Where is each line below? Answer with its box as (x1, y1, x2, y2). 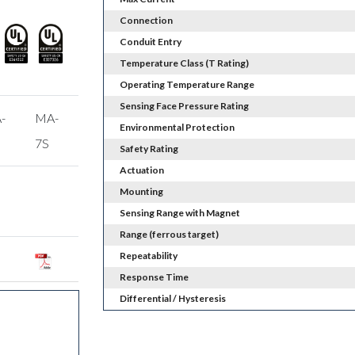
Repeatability (119, 250, 177, 262)
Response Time (119, 271, 189, 284)
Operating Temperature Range (119, 78, 254, 91)
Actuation (119, 164, 164, 177)
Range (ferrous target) (119, 228, 219, 241)
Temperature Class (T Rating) (119, 57, 249, 70)
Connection (119, 14, 173, 27)
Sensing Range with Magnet (119, 207, 240, 219)
